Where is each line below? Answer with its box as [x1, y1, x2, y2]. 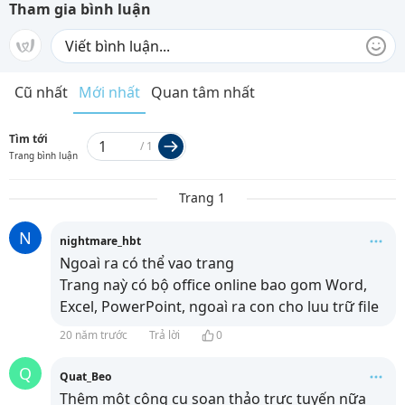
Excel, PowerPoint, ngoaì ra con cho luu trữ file [60, 297, 379, 316]
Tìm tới [9, 131, 48, 146]
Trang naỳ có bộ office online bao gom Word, [60, 275, 367, 295]
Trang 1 [179, 189, 225, 206]
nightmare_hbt [60, 233, 141, 249]
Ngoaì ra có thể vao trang [60, 253, 234, 273]
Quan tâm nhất [151, 82, 255, 102]
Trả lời [149, 327, 180, 343]
